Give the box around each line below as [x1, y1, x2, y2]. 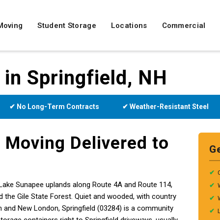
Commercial [162, 21, 206, 30]
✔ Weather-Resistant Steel [122, 103, 209, 110]
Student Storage [37, 21, 96, 30]
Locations [110, 21, 147, 30]
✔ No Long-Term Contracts [9, 103, 100, 110]
